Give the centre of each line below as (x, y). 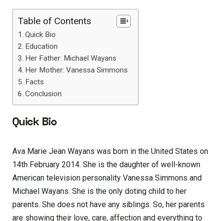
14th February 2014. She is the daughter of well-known (106, 164)
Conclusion (44, 94)
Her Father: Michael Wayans (71, 58)
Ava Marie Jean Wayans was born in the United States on (110, 151)
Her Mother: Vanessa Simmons (77, 70)
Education (42, 47)
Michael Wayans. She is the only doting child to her (99, 191)
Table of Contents (55, 21)
